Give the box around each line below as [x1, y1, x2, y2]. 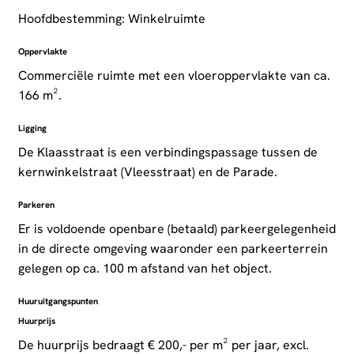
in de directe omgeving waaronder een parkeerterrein [17, 240, 328, 258]
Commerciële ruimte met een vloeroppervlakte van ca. [17, 67, 330, 85]
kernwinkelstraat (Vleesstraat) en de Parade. [17, 164, 277, 181]
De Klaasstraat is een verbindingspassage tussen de [17, 144, 318, 161]
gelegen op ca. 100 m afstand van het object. [17, 260, 272, 277]
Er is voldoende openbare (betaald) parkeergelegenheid [17, 220, 336, 238]
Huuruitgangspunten [17, 296, 98, 307]
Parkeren [17, 199, 55, 211]
